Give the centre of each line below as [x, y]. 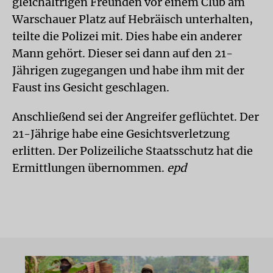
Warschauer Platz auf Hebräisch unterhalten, [133, 19]
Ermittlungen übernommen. [90, 168]
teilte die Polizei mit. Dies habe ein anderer [127, 36]
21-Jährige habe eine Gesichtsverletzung [121, 134]
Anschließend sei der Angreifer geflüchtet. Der [136, 117]
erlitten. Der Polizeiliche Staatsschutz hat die [133, 151]
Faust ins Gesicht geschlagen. [91, 87]
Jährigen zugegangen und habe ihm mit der [128, 70]
